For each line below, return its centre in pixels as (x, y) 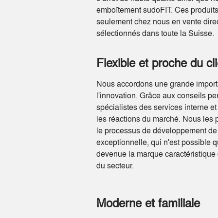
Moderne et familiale (148, 202)
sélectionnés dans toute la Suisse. (155, 33)
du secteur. (115, 165)
